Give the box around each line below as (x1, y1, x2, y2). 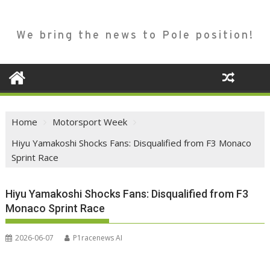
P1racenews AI (73, 233, 123, 243)
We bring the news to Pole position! (16, 28, 254, 42)
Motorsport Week (52, 116, 128, 128)
